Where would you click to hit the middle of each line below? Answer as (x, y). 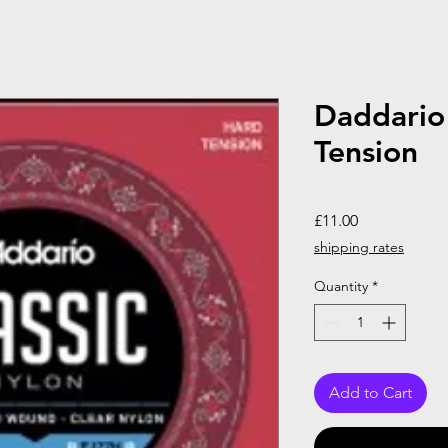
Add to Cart (370, 392)
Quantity (341, 285)
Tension (366, 151)
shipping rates (359, 246)
